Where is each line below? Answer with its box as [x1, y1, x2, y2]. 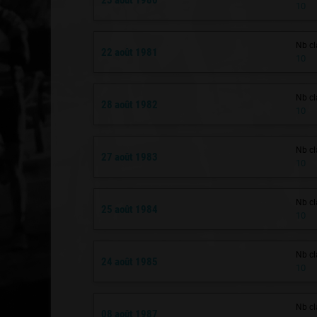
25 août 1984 [101, 202, 158, 216]
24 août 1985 [101, 255, 158, 268]
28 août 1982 [101, 98, 158, 111]
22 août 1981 [101, 45, 158, 59]
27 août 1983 [101, 150, 158, 163]
